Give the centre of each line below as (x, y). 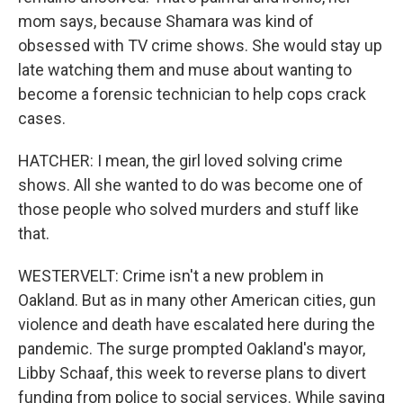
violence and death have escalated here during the (197, 324)
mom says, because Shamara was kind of (166, 21)
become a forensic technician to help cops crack (192, 94)
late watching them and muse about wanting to (185, 70)
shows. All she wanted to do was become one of (191, 185)
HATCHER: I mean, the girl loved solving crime (180, 161)
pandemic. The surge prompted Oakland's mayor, (192, 349)
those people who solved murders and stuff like (188, 209)
